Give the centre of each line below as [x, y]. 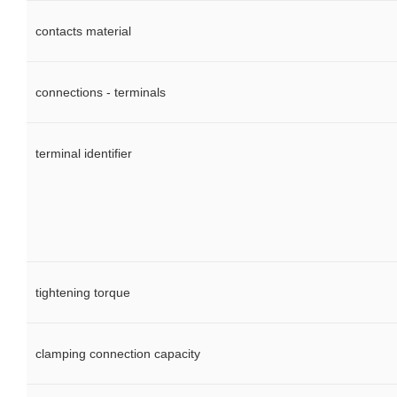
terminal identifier [84, 154]
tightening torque [83, 293]
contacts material [83, 31]
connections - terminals [101, 93]
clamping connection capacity [118, 354]
